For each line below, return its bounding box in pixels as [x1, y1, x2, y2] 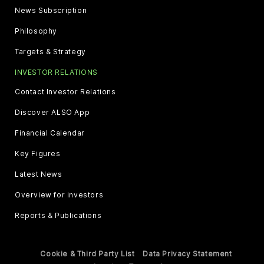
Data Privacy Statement [143, 249, 232, 258]
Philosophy [15, 26, 57, 35]
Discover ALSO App [15, 107, 90, 117]
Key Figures [15, 148, 61, 158]
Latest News [15, 169, 62, 179]
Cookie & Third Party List [40, 249, 135, 258]
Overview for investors [15, 190, 104, 199]
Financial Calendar [15, 128, 85, 137]
